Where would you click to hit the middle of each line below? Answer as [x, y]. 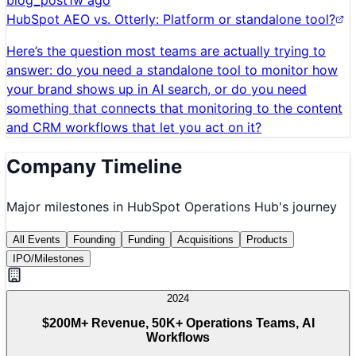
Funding [146, 239]
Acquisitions [205, 239]
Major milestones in [67, 206]
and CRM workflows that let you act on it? [134, 128]
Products [267, 239]
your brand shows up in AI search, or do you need [157, 89]
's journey [308, 206]
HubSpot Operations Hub [203, 206]
